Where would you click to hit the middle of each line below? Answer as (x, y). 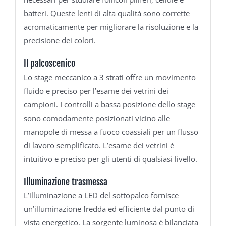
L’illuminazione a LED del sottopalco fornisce (101, 195)
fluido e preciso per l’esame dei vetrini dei (96, 91)
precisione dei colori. (60, 41)
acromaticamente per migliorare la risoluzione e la (111, 27)
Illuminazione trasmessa (65, 181)
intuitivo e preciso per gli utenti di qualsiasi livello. (110, 159)
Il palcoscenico (49, 63)
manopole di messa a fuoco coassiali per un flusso (111, 131)
